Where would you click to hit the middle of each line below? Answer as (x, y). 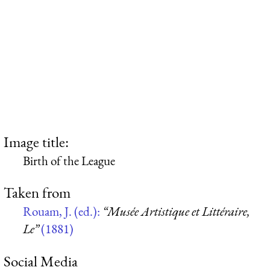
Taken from (37, 193)
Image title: (36, 141)
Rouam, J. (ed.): (63, 212)
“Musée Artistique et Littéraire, (176, 212)
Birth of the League (69, 160)
